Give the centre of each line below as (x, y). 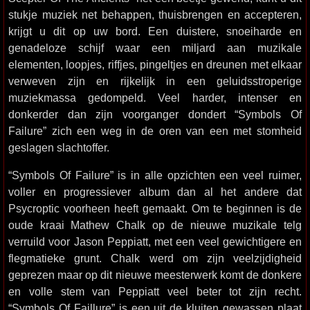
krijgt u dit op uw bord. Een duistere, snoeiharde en (155, 31)
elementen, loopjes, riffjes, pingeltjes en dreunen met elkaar (155, 64)
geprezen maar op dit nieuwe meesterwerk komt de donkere (155, 275)
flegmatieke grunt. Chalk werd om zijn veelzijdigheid (155, 258)
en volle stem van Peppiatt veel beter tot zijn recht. (155, 291)
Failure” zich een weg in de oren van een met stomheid (155, 131)
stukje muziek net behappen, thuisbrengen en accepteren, (155, 15)
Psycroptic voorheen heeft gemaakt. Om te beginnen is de (155, 208)
